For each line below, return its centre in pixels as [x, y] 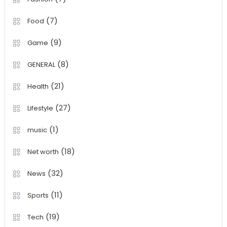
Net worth [43, 152]
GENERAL [41, 64]
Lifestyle [40, 108]
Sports [38, 195]
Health [38, 86]
